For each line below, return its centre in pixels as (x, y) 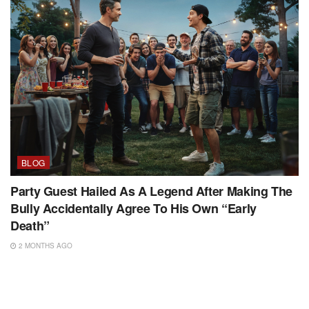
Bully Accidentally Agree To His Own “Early (133, 209)
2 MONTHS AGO (44, 246)
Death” (30, 226)
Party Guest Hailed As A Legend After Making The (152, 191)
